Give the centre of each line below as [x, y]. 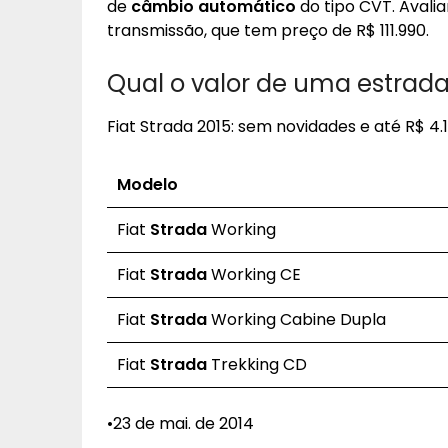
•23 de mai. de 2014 [180, 423]
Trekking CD [257, 364]
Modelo [147, 184]
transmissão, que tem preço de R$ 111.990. [268, 30]
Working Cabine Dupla [296, 319]
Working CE [254, 274]
